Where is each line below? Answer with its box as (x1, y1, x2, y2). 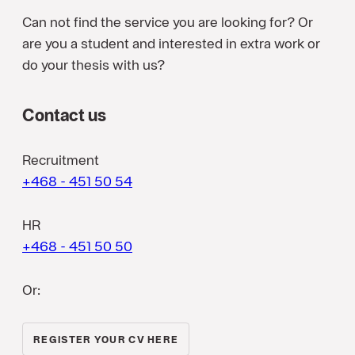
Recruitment (22, 151, 102, 169)
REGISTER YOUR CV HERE (33, 334, 179, 346)
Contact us (22, 105, 106, 126)
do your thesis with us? (22, 56, 165, 74)
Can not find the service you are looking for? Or (22, 13, 313, 31)
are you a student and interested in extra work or (22, 35, 320, 52)
